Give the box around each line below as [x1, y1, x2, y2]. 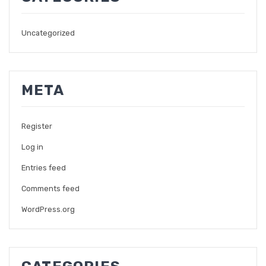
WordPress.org [21, 204, 75, 214]
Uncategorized [21, 28, 75, 37]
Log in [21, 142, 43, 151]
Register [21, 121, 52, 131]
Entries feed [21, 163, 66, 172]
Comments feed [21, 183, 80, 193]
